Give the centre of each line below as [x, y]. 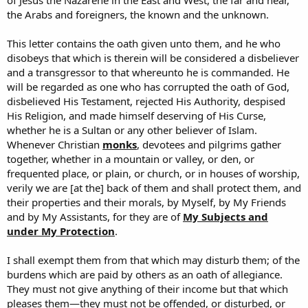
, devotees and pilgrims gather [209, 145]
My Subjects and [225, 217]
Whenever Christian [55, 145]
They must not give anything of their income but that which [147, 289]
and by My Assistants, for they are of [95, 217]
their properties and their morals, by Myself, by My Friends [146, 202]
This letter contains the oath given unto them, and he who [144, 44]
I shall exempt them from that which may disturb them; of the [153, 260]
